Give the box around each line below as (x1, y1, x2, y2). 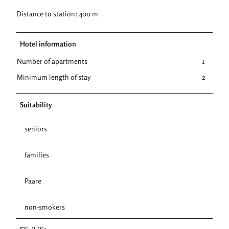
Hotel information (20, 39, 76, 48)
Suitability (20, 100, 52, 109)
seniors (25, 124, 47, 133)
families (25, 150, 49, 159)
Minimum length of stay (17, 72, 90, 81)
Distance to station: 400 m (16, 9, 98, 18)
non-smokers (25, 202, 65, 211)
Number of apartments (17, 56, 87, 65)
